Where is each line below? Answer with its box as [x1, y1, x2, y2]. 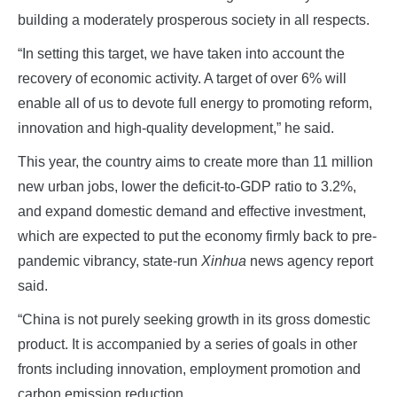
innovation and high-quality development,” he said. [18, 120, 334, 136]
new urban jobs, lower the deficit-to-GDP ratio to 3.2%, [18, 178, 356, 194]
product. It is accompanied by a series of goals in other [18, 336, 357, 352]
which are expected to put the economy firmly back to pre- [18, 228, 377, 244]
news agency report [250, 253, 373, 269]
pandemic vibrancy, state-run [18, 253, 201, 269]
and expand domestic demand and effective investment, [18, 203, 366, 219]
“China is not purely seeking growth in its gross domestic [18, 311, 370, 327]
